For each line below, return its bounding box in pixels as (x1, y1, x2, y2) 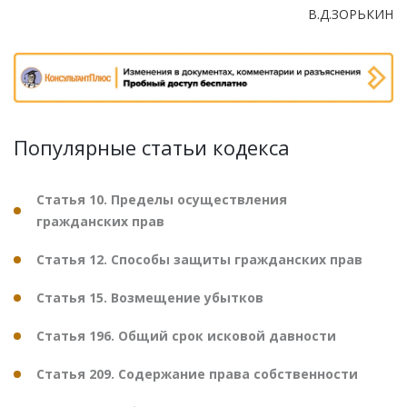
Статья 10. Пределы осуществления (36, 191, 287, 209)
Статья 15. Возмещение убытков (36, 289, 263, 307)
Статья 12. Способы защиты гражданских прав (36, 251, 362, 269)
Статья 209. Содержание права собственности (36, 365, 358, 383)
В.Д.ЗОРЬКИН (308, 5, 393, 23)
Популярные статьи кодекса (14, 134, 290, 162)
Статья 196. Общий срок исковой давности (36, 327, 336, 345)
